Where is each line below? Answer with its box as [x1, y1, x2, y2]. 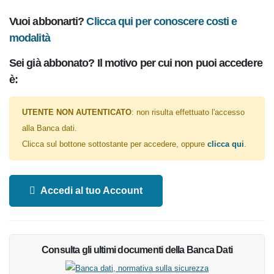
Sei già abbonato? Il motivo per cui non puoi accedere [9, 74, 262, 86]
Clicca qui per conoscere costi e [86, 30, 241, 45]
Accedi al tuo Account [44, 201, 149, 215]
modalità [9, 47, 55, 62]
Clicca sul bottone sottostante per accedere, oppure [22, 156, 212, 167]
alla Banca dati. [22, 140, 76, 151]
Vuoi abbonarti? [9, 32, 87, 44]
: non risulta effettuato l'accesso [133, 124, 248, 135]
